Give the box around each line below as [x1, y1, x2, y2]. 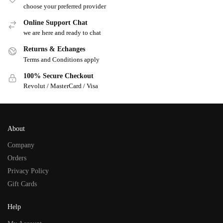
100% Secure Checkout [23, 72, 94, 80]
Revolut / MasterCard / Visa [23, 82, 98, 90]
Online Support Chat [23, 18, 88, 26]
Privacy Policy [7, 167, 49, 175]
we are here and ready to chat [23, 29, 101, 37]
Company [7, 141, 34, 149]
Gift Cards [7, 180, 37, 188]
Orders [7, 154, 26, 162]
